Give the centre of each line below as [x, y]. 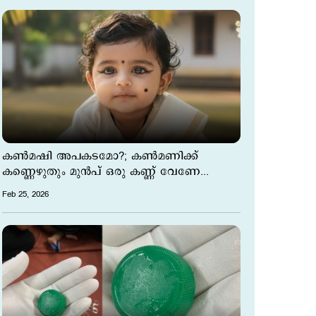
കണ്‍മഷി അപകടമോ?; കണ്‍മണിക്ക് [100, 157]
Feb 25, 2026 [25, 195]
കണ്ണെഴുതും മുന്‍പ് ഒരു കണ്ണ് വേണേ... [105, 172]
